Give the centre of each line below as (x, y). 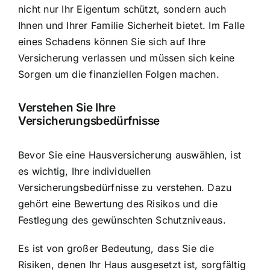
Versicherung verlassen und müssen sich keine (127, 58)
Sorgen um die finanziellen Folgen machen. (119, 74)
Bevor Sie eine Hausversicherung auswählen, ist (130, 155)
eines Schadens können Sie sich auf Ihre (112, 41)
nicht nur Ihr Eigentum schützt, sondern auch (122, 9)
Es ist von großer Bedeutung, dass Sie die (116, 248)
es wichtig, (45, 171)
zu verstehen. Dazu (185, 187)
